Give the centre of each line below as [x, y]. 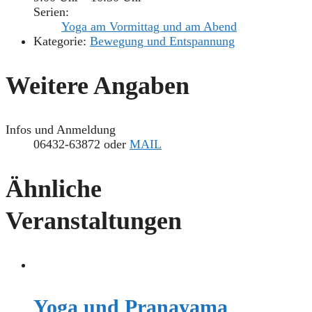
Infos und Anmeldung [61, 130]
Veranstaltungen [94, 220]
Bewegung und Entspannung [162, 41]
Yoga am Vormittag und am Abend [149, 27]
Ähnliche [54, 188]
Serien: [51, 12]
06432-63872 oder [81, 145]
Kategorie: [60, 41]
